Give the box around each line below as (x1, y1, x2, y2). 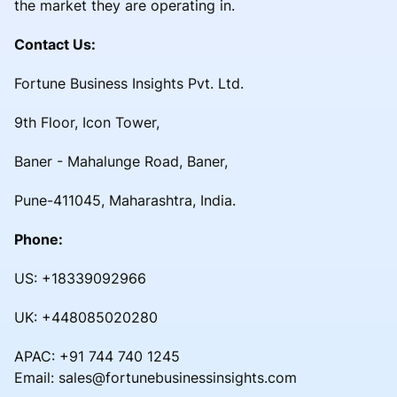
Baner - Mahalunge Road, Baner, (14, 152, 228, 170)
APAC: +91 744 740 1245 (14, 346, 180, 365)
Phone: (14, 230, 63, 248)
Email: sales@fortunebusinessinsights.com (14, 368, 297, 386)
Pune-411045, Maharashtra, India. (14, 191, 236, 209)
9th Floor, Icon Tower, (14, 113, 160, 131)
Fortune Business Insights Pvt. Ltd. (14, 74, 244, 92)
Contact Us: (14, 35, 96, 53)
